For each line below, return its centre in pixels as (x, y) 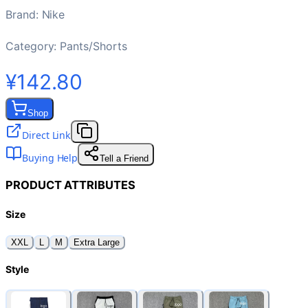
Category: (33, 46)
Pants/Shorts (93, 46)
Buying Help (50, 157)
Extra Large (97, 242)
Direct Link (47, 135)
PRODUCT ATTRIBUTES (70, 185)
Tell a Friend (124, 158)
